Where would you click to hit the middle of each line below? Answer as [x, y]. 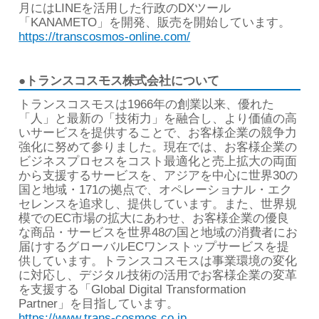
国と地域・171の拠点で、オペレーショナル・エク [156, 190]
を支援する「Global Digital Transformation [132, 290]
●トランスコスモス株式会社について [119, 81]
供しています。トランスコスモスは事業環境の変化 [158, 261]
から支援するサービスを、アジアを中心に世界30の [158, 176]
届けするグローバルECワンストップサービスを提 [154, 247]
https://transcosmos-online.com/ [105, 37]
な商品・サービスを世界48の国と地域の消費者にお [158, 233]
